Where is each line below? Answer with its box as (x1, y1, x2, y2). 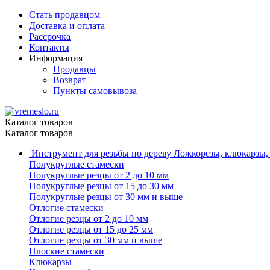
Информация (29, 53, 83, 63)
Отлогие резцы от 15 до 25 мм (29, 224, 153, 234)
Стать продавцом (29, 10, 100, 20)
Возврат (53, 75, 86, 85)
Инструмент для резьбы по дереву (31, 148, 171, 159)
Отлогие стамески (29, 202, 104, 213)
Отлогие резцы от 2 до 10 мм (29, 213, 148, 224)
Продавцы (53, 64, 96, 74)
